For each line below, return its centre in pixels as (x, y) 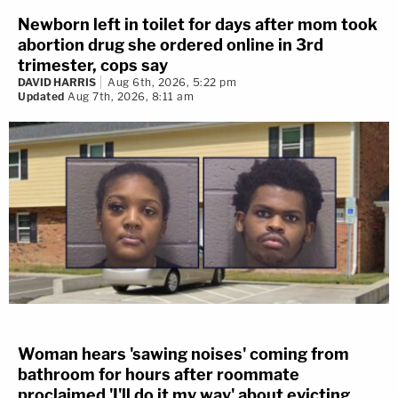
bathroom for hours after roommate (159, 374)
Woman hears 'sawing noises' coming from (183, 354)
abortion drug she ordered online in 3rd (171, 44)
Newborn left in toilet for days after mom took (198, 24)
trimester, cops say (93, 65)
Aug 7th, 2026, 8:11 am (129, 96)
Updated (41, 96)
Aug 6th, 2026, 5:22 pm (172, 82)
